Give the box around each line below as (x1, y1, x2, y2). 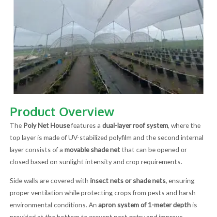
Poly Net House (23, 121, 70, 130)
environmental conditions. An (10, 200, 98, 209)
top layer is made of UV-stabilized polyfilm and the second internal (10, 133, 203, 142)
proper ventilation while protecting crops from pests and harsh (10, 188, 196, 197)
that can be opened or (120, 145, 187, 154)
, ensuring (166, 176, 195, 185)
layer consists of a (10, 145, 64, 154)
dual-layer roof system (102, 121, 168, 130)
